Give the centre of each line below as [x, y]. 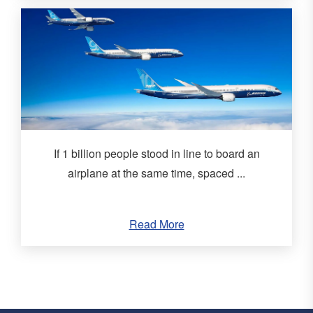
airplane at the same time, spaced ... [156, 173]
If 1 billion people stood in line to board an [156, 154]
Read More [156, 224]
